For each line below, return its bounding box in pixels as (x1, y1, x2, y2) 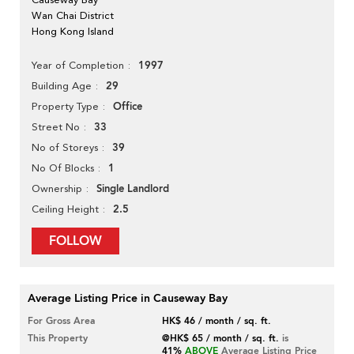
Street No (32, 121, 80, 134)
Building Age (32, 80, 92, 92)
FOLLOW (49, 232, 102, 250)
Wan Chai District (32, 9, 114, 22)
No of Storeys (32, 141, 98, 154)
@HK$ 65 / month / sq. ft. (162, 332, 280, 345)
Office (113, 100, 142, 115)
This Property (28, 332, 88, 345)
